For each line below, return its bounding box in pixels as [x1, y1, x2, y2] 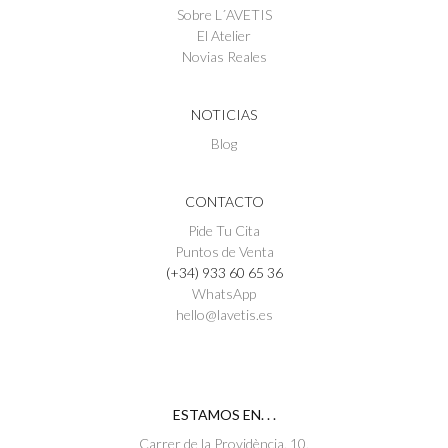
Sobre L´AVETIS [176, 6, 272, 24]
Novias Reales [181, 48, 267, 66]
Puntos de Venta [174, 243, 274, 261]
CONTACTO [184, 193, 264, 211]
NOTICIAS [191, 106, 257, 124]
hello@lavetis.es [175, 306, 273, 324]
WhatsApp [192, 285, 256, 303]
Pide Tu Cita [188, 222, 260, 240]
